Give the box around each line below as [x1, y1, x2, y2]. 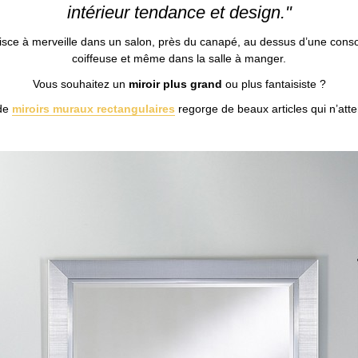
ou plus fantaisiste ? [221, 77, 326, 90]
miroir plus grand [128, 77, 222, 90]
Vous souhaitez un [32, 77, 129, 90]
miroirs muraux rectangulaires [11, 102, 175, 116]
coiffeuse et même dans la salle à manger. [72, 52, 286, 66]
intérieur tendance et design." [66, 2, 292, 22]
